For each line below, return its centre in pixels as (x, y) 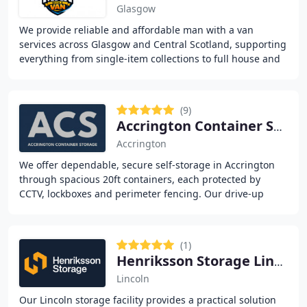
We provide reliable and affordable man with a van (136, 30)
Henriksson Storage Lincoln (279, 262)
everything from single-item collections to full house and (150, 59)
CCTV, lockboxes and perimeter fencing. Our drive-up (142, 194)
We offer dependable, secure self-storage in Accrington (147, 165)
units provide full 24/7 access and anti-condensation (140, 208)
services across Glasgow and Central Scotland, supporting (153, 44)
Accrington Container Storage (278, 127)
